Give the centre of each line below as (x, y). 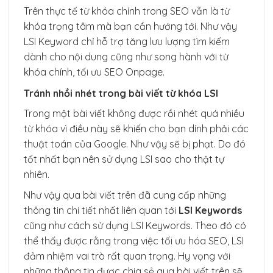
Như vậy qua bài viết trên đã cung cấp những (125, 195)
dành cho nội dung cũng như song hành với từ (126, 57)
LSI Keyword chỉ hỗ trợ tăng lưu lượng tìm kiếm (127, 42)
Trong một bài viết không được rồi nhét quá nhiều (134, 113)
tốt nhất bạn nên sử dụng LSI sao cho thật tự (124, 159)
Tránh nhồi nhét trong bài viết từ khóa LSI (121, 93)
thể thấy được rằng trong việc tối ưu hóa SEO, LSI (134, 241)
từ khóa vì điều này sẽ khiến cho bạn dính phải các (136, 128)
